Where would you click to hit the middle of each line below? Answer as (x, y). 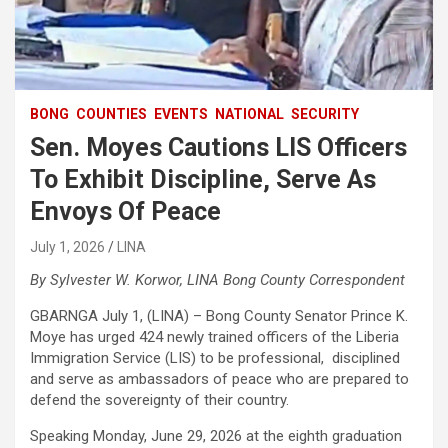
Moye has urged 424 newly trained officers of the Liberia (214, 336)
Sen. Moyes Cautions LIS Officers (218, 147)
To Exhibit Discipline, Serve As (203, 179)
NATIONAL (249, 113)
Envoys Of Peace (125, 211)
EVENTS (181, 113)
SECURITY (325, 113)
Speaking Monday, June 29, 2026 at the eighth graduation (216, 435)
